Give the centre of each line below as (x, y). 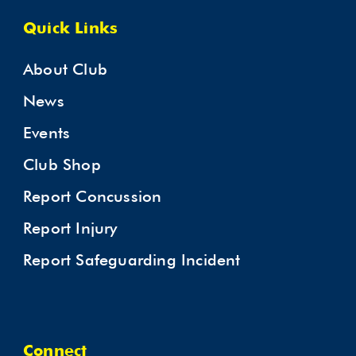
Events (47, 133)
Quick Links (71, 29)
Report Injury (70, 228)
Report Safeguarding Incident (132, 260)
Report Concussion (93, 196)
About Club (65, 69)
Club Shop (62, 164)
